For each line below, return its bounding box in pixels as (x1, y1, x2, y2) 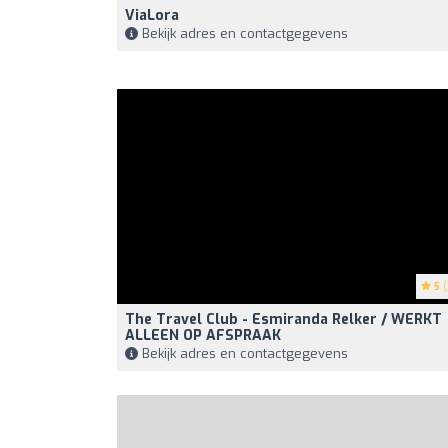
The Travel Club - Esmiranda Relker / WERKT (125, 309, 442, 329)
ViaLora (125, 5, 179, 25)
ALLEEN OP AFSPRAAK (125, 325, 281, 345)
